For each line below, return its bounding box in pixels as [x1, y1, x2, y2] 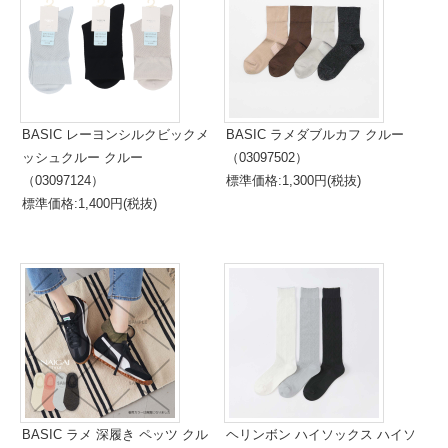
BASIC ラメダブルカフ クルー [226, 127, 404, 142]
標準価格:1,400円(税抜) [22, 196, 157, 211]
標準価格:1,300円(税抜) [226, 173, 361, 188]
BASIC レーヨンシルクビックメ [22, 127, 209, 142]
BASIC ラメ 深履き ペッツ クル [22, 427, 208, 442]
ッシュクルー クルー [22, 150, 143, 165]
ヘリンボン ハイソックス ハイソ [226, 427, 416, 442]
